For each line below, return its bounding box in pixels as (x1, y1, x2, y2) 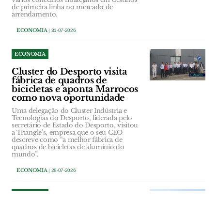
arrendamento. (12, 10, 57, 19)
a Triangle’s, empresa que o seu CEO (12, 128, 123, 137)
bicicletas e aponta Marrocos (12, 84, 139, 95)
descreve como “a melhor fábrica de (12, 136, 123, 144)
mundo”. (12, 150, 38, 159)
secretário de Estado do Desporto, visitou (12, 121, 138, 130)
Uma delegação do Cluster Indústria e (12, 107, 127, 115)
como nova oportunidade (12, 93, 125, 104)
